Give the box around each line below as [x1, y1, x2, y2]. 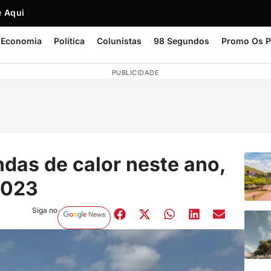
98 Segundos [154, 36, 209, 46]
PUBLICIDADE [111, 68, 160, 77]
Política [54, 36, 85, 46]
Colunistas [97, 36, 142, 46]
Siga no [31, 205, 57, 215]
